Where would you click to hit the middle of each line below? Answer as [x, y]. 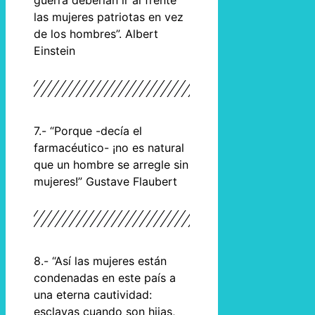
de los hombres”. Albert [96, 34]
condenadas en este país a [105, 278]
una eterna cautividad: [93, 295]
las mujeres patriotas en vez [109, 17]
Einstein [54, 51]
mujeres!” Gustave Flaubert [105, 181]
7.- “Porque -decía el [88, 130]
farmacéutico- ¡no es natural [109, 147]
